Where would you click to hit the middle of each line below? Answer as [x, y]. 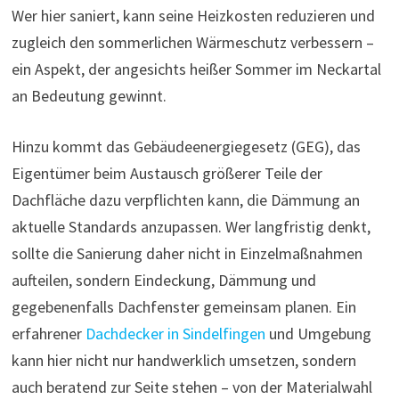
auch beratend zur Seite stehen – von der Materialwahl [191, 387]
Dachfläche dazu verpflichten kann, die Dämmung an [185, 199]
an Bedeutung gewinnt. [89, 95]
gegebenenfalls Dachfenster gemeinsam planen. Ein [183, 306]
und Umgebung [318, 333]
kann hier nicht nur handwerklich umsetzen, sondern [183, 360]
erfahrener [48, 333]
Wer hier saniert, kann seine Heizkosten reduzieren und [193, 15]
